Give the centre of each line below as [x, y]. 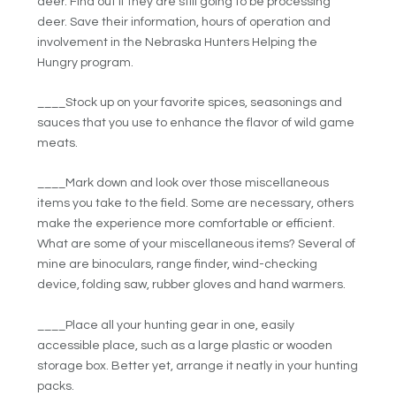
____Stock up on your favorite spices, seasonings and [190, 103]
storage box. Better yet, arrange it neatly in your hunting [198, 366]
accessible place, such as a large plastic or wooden [185, 345]
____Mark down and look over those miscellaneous [183, 183]
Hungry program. [86, 62]
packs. [56, 386]
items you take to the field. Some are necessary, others [196, 204]
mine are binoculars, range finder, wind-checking [178, 265]
